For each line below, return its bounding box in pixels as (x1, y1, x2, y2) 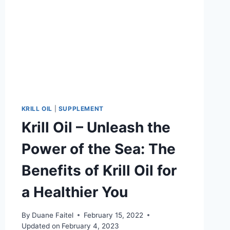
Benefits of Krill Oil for (21, 162, 177, 180)
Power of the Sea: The (21, 140, 176, 158)
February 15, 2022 (83, 210, 143, 219)
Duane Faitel (31, 210, 73, 219)
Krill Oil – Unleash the (21, 119, 170, 137)
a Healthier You (21, 183, 128, 201)
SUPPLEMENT (58, 105, 104, 113)
